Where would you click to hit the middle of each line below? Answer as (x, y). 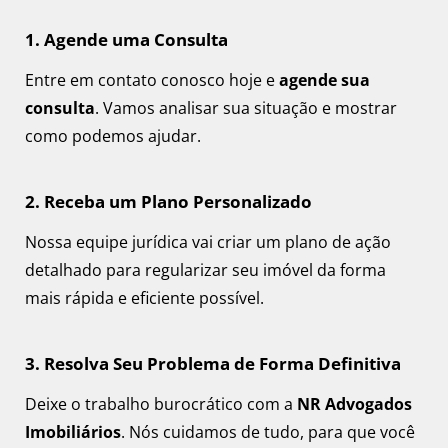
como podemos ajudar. (113, 135)
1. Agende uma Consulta (126, 39)
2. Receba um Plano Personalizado (168, 201)
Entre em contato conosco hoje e (152, 79)
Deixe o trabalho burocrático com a (161, 404)
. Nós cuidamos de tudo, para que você (268, 432)
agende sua (324, 79)
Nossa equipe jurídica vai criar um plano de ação (208, 241)
